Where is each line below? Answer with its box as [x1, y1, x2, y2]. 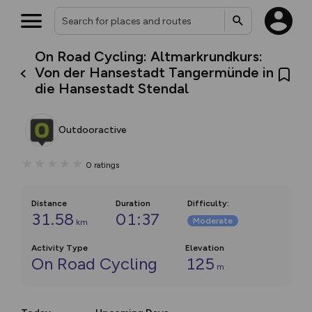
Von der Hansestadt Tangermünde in [35, 64, 274, 81]
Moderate [193, 216, 233, 226]
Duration [116, 198, 150, 208]
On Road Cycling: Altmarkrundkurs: [35, 48, 263, 65]
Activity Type [31, 243, 88, 253]
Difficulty [187, 198, 227, 208]
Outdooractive [58, 124, 127, 136]
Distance [31, 198, 67, 208]
